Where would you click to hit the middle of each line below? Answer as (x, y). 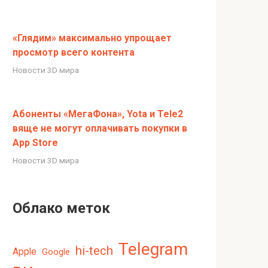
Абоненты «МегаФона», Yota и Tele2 (98, 114)
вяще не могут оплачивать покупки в (100, 128)
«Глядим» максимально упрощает (92, 38)
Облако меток (61, 208)
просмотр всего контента (74, 52)
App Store (35, 142)
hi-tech (94, 250)
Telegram (153, 249)
